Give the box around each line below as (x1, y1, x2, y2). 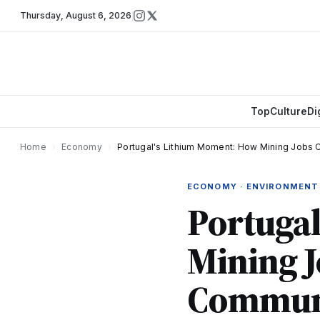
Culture (269, 106, 307, 117)
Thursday (20, 10, 61, 21)
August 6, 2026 (65, 10, 132, 21)
